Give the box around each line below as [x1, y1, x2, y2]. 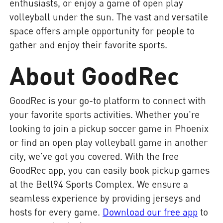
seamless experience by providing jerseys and [9, 192, 201, 204]
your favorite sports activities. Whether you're [9, 108, 200, 120]
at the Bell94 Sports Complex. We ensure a [9, 178, 189, 190]
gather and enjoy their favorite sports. [9, 38, 168, 50]
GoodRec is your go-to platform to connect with [9, 94, 207, 106]
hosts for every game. [9, 206, 103, 218]
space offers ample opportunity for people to [9, 24, 195, 36]
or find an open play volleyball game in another [9, 136, 208, 148]
